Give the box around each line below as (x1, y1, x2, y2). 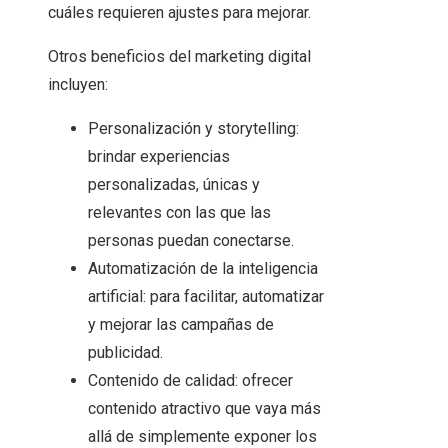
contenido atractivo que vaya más (88, 399, 321, 419)
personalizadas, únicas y (88, 175, 260, 195)
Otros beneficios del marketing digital (48, 47, 311, 67)
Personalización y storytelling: (88, 119, 299, 139)
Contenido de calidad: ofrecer (88, 371, 293, 391)
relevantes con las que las (88, 203, 271, 223)
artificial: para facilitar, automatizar (88, 287, 324, 307)
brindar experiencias (88, 147, 230, 167)
